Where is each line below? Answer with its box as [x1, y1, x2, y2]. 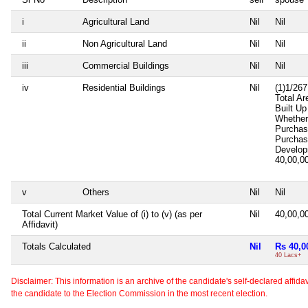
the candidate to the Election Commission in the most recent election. [11, 288, 267, 298]
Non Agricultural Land [82, 38, 167, 49]
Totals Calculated [22, 241, 91, 252]
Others [82, 186, 109, 197]
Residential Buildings [82, 82, 166, 93]
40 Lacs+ [275, 251, 301, 258]
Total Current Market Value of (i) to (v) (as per [22, 208, 202, 219]
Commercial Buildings [82, 60, 169, 71]
